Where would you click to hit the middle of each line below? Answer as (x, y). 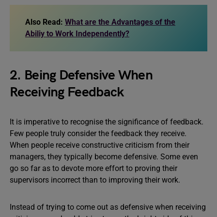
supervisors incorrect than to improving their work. (97, 180)
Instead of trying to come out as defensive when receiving (108, 207)
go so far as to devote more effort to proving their (93, 168)
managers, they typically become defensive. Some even (104, 157)
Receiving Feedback (67, 92)
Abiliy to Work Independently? (77, 34)
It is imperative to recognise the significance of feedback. (107, 122)
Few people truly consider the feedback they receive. (98, 133)
